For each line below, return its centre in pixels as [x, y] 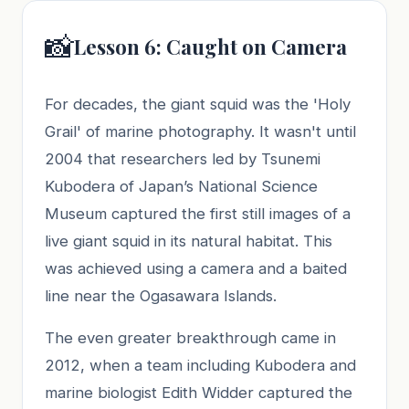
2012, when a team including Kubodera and [200, 365]
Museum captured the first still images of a [198, 213]
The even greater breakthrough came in [190, 337]
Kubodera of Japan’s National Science [181, 186]
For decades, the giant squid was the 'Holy [198, 104]
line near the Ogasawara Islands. [161, 295]
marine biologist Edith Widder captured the [199, 392]
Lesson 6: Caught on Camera [210, 47]
